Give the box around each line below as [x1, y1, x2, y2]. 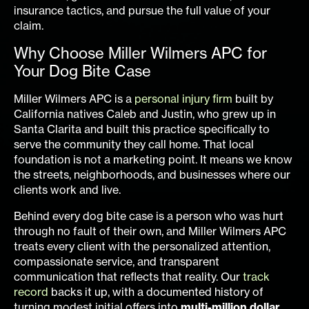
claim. [14, 18, 43, 32]
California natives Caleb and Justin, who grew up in [14, 106, 276, 121]
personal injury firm [134, 91, 232, 106]
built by [232, 91, 273, 106]
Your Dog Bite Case [14, 61, 151, 80]
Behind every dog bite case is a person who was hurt [14, 208, 283, 223]
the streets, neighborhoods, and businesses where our [14, 167, 290, 181]
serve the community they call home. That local [14, 137, 254, 151]
